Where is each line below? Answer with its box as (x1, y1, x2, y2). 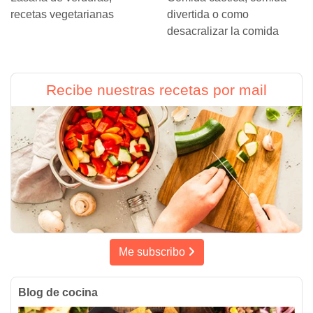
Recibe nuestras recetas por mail (46, 81, 267, 98)
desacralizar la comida (167, 24, 279, 37)
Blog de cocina (18, 286, 98, 298)
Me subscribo (118, 245, 188, 258)
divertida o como (167, 8, 249, 20)
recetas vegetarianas (10, 8, 114, 20)
